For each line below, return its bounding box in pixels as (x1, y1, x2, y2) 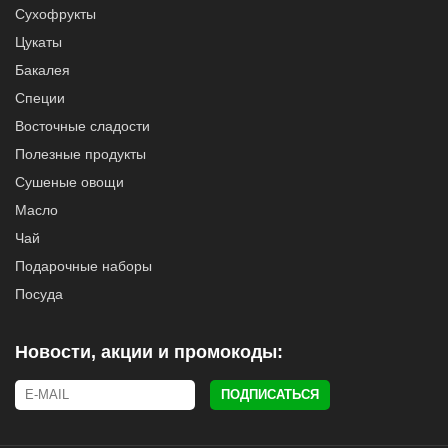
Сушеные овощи (15, 174, 124, 190)
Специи (15, 90, 65, 106)
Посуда (15, 286, 63, 302)
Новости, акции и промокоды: (15, 342, 283, 362)
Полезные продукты (15, 146, 146, 162)
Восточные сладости (15, 118, 150, 134)
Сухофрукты (15, 6, 96, 22)
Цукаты (15, 34, 62, 50)
